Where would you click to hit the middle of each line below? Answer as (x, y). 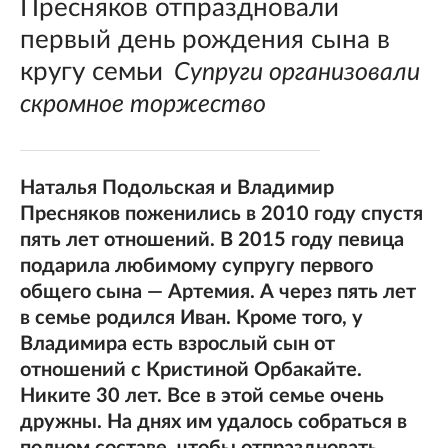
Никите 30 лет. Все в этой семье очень (202, 396)
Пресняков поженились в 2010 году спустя (221, 214)
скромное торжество (143, 104)
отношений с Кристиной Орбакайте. (191, 370)
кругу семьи (91, 72)
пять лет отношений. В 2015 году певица (212, 240)
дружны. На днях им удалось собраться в (213, 422)
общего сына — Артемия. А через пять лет (218, 292)
